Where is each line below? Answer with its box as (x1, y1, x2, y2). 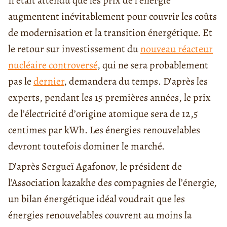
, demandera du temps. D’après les (64, 74, 208, 89)
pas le (8, 74, 33, 89)
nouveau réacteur (140, 42, 213, 56)
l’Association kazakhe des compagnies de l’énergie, (8, 176, 217, 190)
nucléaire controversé (8, 58, 97, 72)
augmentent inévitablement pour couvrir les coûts (8, 10, 217, 24)
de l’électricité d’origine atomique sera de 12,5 (8, 107, 198, 121)
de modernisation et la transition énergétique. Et (8, 26, 212, 40)
